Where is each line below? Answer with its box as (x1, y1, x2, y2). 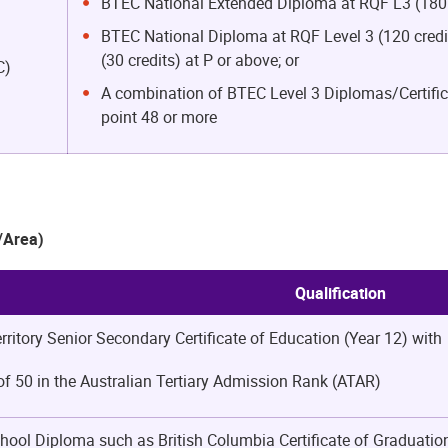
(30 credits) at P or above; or (100, 48, 299, 71)
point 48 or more (100, 105, 217, 128)
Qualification (294, 282, 386, 305)
